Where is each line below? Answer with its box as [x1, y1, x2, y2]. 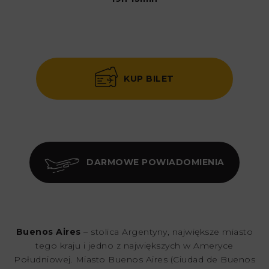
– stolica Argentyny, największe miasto [80, 226, 253, 237]
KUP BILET [124, 73, 174, 84]
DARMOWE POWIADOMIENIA [86, 156, 225, 168]
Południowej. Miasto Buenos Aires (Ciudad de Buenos [14, 253, 255, 265]
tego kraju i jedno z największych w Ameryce [35, 240, 234, 251]
